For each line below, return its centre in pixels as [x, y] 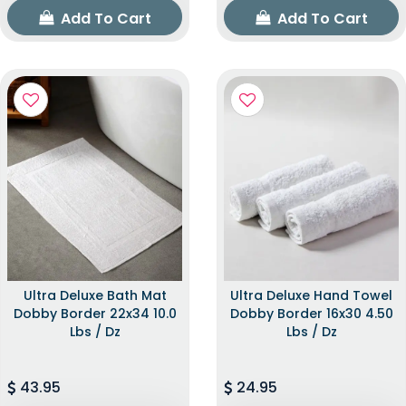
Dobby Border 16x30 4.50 [311, 313]
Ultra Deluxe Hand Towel [311, 295]
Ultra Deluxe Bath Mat [95, 295]
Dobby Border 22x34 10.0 [95, 313]
